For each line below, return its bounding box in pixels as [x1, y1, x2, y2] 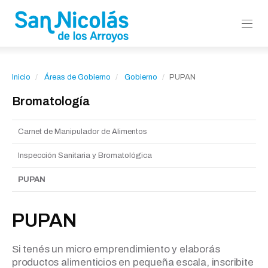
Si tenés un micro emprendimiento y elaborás [12, 243, 220, 255]
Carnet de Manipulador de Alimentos [18, 127, 147, 136]
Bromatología [12, 95, 90, 108]
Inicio [12, 73, 31, 81]
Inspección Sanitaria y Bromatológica [18, 151, 152, 160]
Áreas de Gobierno [44, 73, 111, 81]
